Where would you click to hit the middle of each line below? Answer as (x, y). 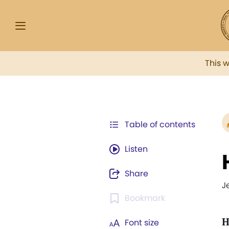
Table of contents (160, 124)
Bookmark (145, 198)
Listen (136, 149)
